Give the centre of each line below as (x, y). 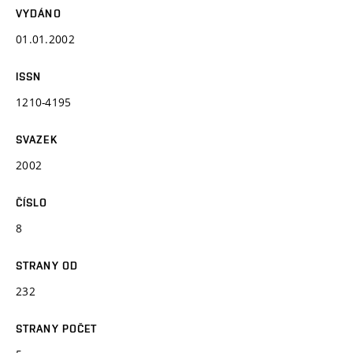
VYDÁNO (39, 13)
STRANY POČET (57, 328)
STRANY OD (47, 265)
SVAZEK (37, 139)
